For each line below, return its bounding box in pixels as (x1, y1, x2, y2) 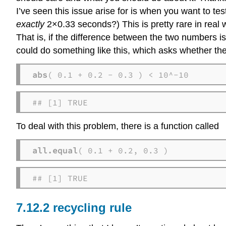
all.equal (32, 145, 78, 155)
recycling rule (53, 201, 132, 215)
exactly (16, 19, 44, 30)
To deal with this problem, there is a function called (16, 121, 221, 132)
